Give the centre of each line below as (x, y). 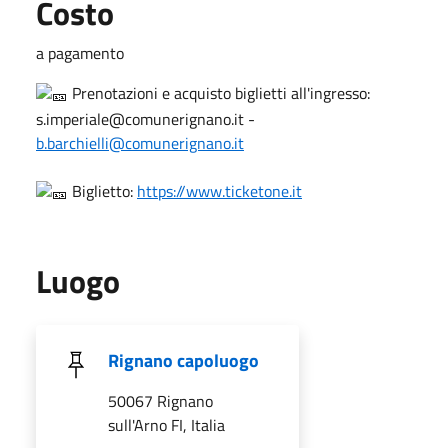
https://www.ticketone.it (219, 190)
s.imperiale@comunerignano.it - (145, 118)
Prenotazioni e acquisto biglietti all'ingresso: (219, 92)
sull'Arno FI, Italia (166, 424)
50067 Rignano (160, 400)
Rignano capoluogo (183, 360)
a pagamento (80, 52)
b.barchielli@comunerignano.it (140, 142)
